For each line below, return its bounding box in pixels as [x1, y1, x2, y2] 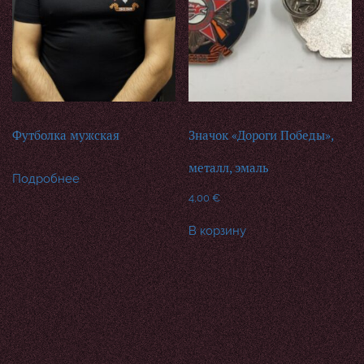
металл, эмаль [188, 160, 270, 176]
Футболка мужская [12, 128, 119, 144]
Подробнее [12, 171, 80, 186]
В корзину [188, 223, 247, 238]
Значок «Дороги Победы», [188, 128, 334, 144]
